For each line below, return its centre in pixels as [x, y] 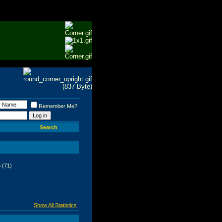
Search [48, 127]
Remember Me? [58, 106]
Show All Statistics [55, 205]
